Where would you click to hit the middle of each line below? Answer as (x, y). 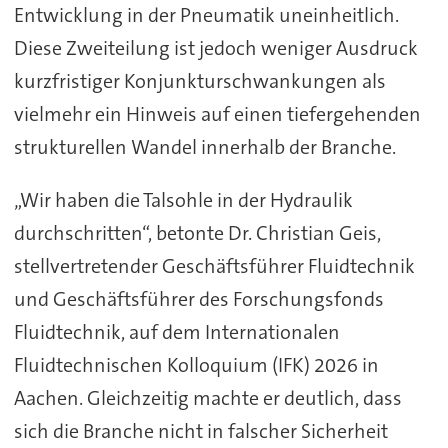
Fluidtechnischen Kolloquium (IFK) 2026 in (196, 364)
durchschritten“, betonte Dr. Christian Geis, (197, 232)
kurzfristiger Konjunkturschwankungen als (199, 80)
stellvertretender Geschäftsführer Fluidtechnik (214, 265)
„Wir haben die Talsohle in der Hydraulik (183, 199)
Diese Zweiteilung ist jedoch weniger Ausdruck (215, 47)
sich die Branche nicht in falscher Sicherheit (200, 430)
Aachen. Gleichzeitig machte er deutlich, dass (207, 397)
